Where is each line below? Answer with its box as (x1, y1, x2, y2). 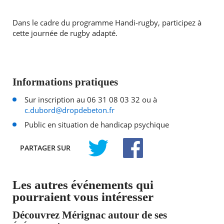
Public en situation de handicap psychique (24, 119, 169, 130)
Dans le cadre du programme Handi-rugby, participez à (12, 17, 201, 28)
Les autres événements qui (12, 178, 153, 192)
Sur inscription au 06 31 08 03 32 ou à (24, 94, 157, 105)
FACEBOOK (121, 158, 157, 168)
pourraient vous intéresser (12, 190, 153, 204)
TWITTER (86, 158, 115, 168)
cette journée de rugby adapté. (12, 28, 117, 39)
